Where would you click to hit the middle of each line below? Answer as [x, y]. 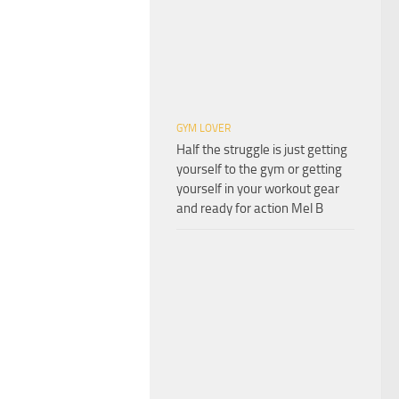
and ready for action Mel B [250, 208]
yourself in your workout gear [258, 188]
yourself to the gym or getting [259, 169]
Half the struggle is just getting [262, 149]
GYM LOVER [204, 128]
